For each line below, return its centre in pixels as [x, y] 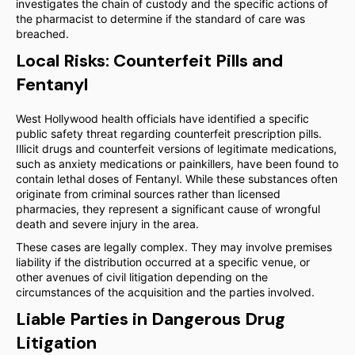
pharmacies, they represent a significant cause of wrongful [168, 209]
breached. [42, 34]
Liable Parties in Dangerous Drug [151, 319]
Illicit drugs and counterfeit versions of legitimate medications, [176, 149]
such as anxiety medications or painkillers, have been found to [177, 164]
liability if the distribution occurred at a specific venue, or [163, 262]
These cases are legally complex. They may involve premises [174, 247]
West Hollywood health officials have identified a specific [162, 118]
